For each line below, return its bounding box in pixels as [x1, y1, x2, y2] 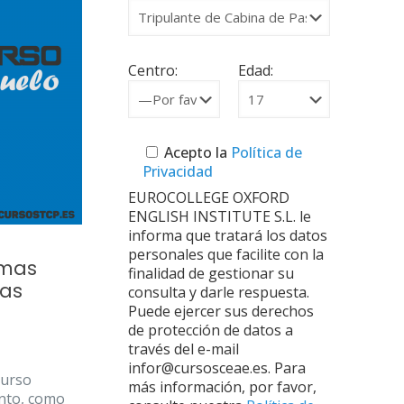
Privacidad [142, 161, 213, 181]
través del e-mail [127, 339, 239, 359]
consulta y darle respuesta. [127, 282, 309, 302]
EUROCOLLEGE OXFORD [127, 188, 289, 207]
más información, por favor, [127, 377, 317, 397]
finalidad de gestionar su [127, 263, 294, 283]
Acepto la [163, 142, 227, 162]
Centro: [127, 60, 178, 80]
